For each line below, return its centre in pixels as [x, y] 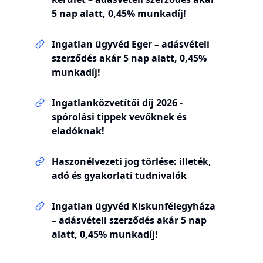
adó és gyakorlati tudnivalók [119, 176]
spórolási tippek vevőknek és [119, 117]
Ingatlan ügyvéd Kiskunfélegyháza [133, 206]
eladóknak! [78, 131]
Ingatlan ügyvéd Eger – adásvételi [130, 44]
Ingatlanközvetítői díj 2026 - [117, 103]
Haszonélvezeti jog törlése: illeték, [131, 161]
